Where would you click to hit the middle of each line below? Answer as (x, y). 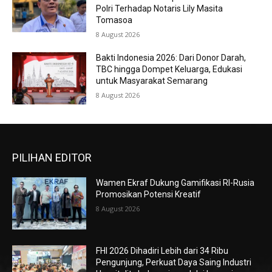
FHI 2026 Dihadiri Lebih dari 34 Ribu (162, 250)
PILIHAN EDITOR (52, 158)
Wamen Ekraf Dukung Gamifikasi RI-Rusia (175, 183)
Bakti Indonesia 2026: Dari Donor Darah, (171, 58)
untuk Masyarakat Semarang (152, 81)
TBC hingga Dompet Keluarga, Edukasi (169, 70)
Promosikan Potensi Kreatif (149, 195)
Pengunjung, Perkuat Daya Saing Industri (174, 262)
